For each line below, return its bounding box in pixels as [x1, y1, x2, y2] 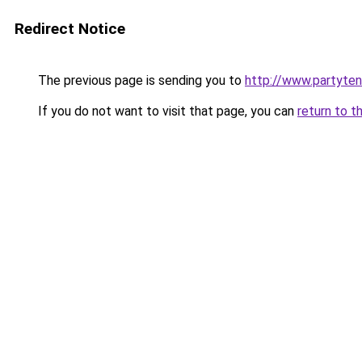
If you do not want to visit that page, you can [35, 103, 297, 119]
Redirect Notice [15, 19, 125, 38]
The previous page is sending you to [35, 73, 245, 88]
